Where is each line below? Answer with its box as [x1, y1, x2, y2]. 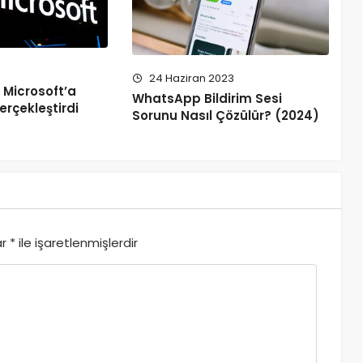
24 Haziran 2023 [147, 70, 235, 87]
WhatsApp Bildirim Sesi [132, 90, 283, 108]
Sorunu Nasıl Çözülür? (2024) [132, 107, 320, 125]
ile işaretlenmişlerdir [15, 234, 138, 252]
